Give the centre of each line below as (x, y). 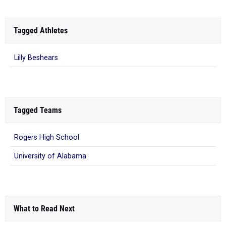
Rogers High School (47, 137)
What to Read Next (44, 208)
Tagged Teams (38, 110)
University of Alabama (50, 156)
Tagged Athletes (41, 30)
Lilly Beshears (36, 58)
